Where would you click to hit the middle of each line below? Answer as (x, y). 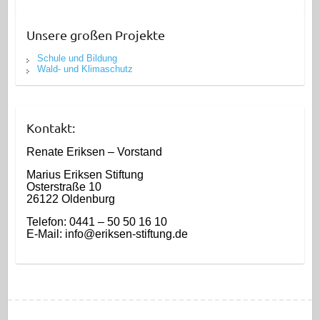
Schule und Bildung (77, 58)
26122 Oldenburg (70, 199)
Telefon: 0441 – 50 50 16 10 (96, 221)
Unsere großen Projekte (95, 34)
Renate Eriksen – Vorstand (94, 151)
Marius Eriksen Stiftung (85, 174)
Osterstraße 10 (64, 186)
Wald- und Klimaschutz (85, 69)
